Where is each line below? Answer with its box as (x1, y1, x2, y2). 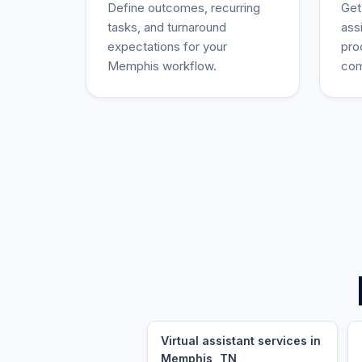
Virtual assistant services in (161, 334, 321, 347)
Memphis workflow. (107, 58, 217, 74)
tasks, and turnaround (107, 19, 226, 35)
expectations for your (107, 39, 227, 54)
